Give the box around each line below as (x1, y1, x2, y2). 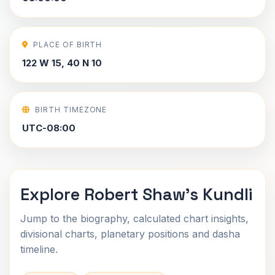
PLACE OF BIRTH (33, 40, 103, 49)
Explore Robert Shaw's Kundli (20, 184, 252, 205)
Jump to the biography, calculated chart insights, (20, 212, 249, 225)
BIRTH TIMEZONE (34, 105, 107, 114)
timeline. (20, 243, 58, 255)
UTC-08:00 (22, 122, 76, 134)
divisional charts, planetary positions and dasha (20, 228, 240, 240)
